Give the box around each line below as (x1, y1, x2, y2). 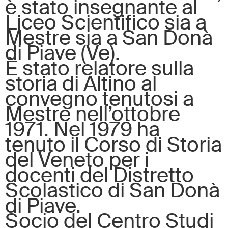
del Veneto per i (5, 147, 149, 173)
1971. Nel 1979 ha (5, 116, 160, 142)
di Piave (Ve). (5, 40, 120, 66)
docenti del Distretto (5, 162, 194, 188)
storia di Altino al (5, 70, 157, 97)
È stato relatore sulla (5, 55, 194, 81)
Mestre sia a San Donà (5, 24, 213, 51)
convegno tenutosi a (5, 85, 194, 112)
